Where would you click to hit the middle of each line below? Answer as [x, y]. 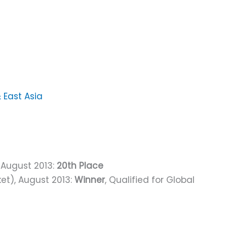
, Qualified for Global [150, 180]
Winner [90, 180]
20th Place [80, 165]
